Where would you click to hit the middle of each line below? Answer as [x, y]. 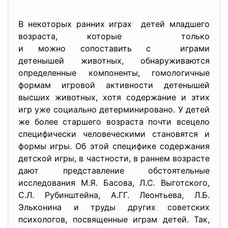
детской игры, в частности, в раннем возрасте [114, 158]
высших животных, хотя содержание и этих [114, 97]
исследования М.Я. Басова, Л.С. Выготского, [114, 183]
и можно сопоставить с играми [114, 48]
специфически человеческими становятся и [114, 134]
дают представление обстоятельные [114, 170]
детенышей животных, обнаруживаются [114, 61]
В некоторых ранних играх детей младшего [114, 24]
